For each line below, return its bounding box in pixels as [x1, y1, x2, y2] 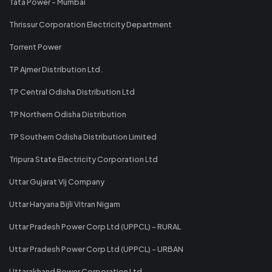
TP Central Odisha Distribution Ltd [9, 86, 135, 97]
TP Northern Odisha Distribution [9, 109, 126, 119]
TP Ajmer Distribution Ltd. [9, 64, 103, 74]
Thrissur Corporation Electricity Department [9, 19, 172, 29]
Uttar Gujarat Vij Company [9, 176, 104, 186]
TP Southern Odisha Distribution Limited [9, 131, 157, 141]
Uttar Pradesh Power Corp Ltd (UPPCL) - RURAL [9, 221, 181, 231]
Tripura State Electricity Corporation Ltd [9, 154, 158, 164]
